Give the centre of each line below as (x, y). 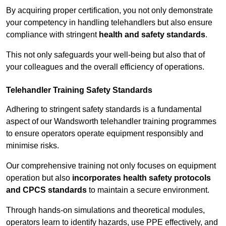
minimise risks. (33, 146)
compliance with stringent (52, 35)
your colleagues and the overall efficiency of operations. (105, 67)
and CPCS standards (46, 190)
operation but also (39, 178)
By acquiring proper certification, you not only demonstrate (109, 11)
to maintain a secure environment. (148, 190)
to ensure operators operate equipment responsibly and (105, 134)
